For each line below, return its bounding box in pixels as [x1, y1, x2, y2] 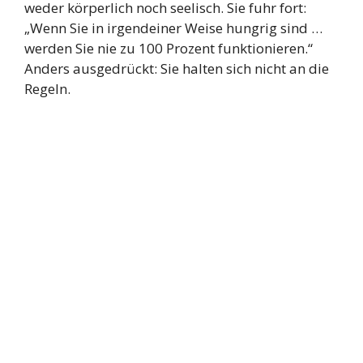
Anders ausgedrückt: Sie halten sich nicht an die [24, 59, 329, 79]
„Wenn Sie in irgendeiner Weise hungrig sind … [24, 19, 322, 38]
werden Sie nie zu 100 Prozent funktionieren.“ [24, 39, 313, 58]
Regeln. [24, 79, 70, 99]
